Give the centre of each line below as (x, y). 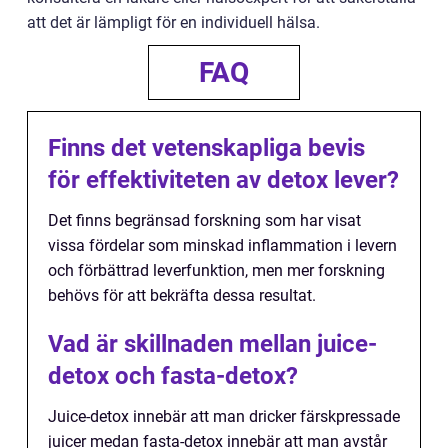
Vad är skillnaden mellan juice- (212, 344)
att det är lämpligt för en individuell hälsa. (173, 23)
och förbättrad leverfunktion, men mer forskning (216, 271)
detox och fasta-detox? (173, 376)
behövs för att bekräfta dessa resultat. (182, 296)
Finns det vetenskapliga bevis (206, 148)
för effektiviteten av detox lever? (223, 180)
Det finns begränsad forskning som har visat (204, 221)
